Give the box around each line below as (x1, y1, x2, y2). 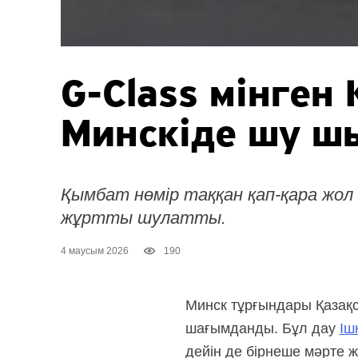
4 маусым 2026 (60, 245, 129, 257)
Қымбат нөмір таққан (60, 185, 248, 205)
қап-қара (247, 185, 317, 205)
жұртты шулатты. (60, 208, 226, 229)
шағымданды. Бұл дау (185, 320, 340, 337)
